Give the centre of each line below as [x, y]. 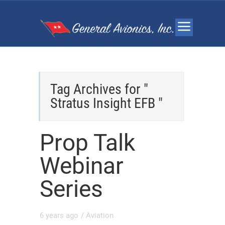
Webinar [82, 166]
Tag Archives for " [99, 89]
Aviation [100, 215]
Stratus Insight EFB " [106, 103]
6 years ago [59, 215]
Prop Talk [87, 143]
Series [71, 189]
